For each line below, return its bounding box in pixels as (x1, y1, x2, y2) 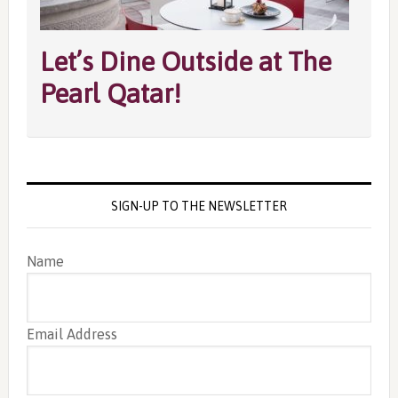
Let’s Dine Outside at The (39, 46, 331, 76)
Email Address (26, 326, 117, 342)
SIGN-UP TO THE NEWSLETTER (110, 199, 287, 213)
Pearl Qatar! (39, 78, 181, 108)
